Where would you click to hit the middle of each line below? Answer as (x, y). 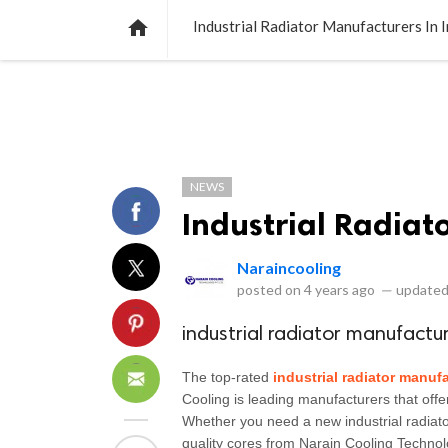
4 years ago (339, 289)
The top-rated (227, 377)
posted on (270, 289)
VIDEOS (302, 14)
